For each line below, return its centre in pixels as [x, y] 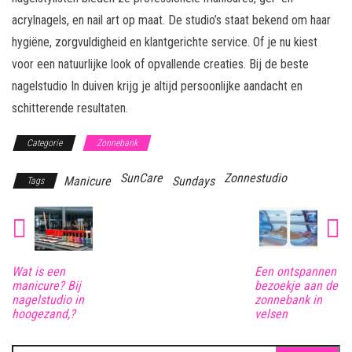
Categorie [44, 143]
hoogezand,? [44, 313]
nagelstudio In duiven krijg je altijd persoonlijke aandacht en [157, 86]
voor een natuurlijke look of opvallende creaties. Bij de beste [160, 64]
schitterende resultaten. [70, 108]
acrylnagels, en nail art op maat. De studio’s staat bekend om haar [171, 20]
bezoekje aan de [296, 285]
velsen [271, 313]
